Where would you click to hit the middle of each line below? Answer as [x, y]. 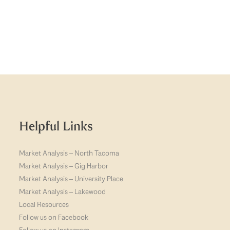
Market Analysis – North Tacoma [69, 153]
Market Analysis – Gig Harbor [64, 166]
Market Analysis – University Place [71, 179]
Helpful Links [56, 126]
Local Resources [44, 205]
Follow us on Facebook [54, 217]
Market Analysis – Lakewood [63, 192]
